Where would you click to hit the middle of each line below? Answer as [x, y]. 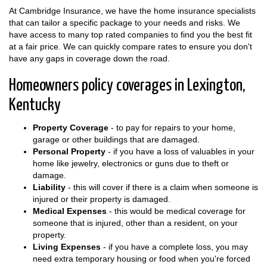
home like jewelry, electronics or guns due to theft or [131, 163]
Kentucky [35, 105]
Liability [49, 187]
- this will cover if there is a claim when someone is [162, 187]
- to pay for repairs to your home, [173, 127]
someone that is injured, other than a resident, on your [135, 223]
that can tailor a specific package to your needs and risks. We [125, 22]
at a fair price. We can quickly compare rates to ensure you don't [131, 46]
